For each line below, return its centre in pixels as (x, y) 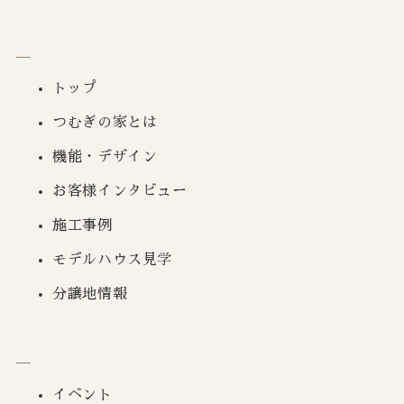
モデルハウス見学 (112, 260)
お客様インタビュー (120, 192)
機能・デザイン (105, 157)
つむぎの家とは (105, 123)
